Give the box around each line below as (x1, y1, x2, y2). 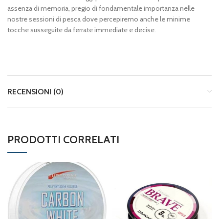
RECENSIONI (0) (7, 87, 64, 96)
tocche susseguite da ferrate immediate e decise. (7, 25, 156, 34)
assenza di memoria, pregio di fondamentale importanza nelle (7, 4, 195, 13)
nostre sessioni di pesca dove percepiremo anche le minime (7, 15, 190, 23)
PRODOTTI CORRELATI (7, 133, 119, 146)
